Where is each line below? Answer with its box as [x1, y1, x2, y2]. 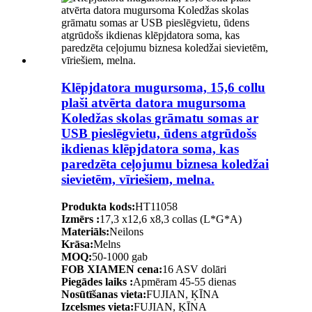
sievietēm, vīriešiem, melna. [61, 171, 214, 187]
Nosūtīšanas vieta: [61, 288, 146, 300]
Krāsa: [61, 237, 93, 250]
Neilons [109, 225, 143, 237]
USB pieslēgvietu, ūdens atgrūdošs [61, 125, 256, 141]
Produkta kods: [61, 200, 135, 212]
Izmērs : [61, 212, 100, 225]
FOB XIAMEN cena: [61, 263, 162, 275]
